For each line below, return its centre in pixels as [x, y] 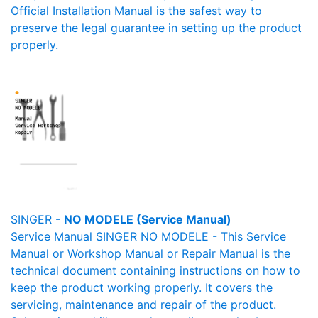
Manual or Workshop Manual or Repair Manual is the [150, 253]
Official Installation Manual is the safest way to [136, 11]
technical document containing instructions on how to [155, 270]
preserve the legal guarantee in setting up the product [156, 28]
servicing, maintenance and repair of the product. [143, 305]
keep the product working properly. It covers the [142, 287]
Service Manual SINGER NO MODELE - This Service [148, 236]
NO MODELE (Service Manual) [148, 219]
